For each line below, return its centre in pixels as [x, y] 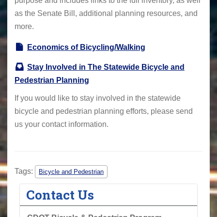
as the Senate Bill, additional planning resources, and [106, 13]
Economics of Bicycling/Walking [86, 47]
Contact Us [60, 194]
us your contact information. [62, 124]
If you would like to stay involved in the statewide [98, 98]
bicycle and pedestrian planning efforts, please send [104, 111]
